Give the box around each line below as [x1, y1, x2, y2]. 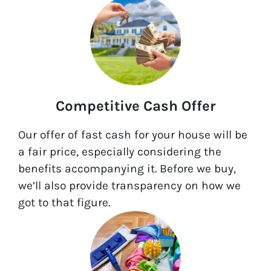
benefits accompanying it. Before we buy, [18, 162, 236, 176]
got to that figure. [18, 195, 110, 210]
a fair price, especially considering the [18, 145, 221, 159]
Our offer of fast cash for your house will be [18, 128, 247, 142]
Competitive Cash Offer [56, 97, 215, 115]
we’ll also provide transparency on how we [18, 178, 241, 193]
